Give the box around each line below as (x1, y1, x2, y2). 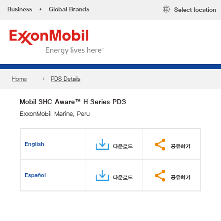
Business (7, 6, 32, 13)
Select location (174, 6, 216, 14)
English (25, 141, 45, 147)
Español (25, 172, 46, 178)
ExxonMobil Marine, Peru (20, 110, 90, 117)
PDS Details (51, 75, 81, 82)
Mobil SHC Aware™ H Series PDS (20, 98, 126, 106)
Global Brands (49, 6, 89, 13)
